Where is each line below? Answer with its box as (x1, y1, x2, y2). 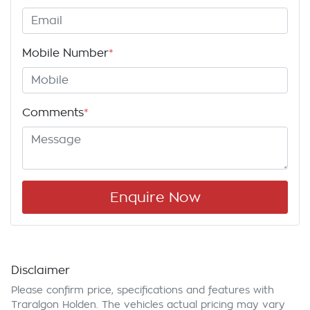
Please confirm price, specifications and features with (11, 285, 274, 295)
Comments (22, 107, 84, 119)
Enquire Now (109, 190, 201, 205)
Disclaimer (11, 265, 70, 277)
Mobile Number (22, 48, 109, 60)
